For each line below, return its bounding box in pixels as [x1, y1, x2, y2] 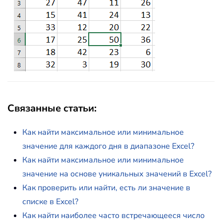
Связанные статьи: [7, 102, 97, 115]
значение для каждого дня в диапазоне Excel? [22, 141, 194, 152]
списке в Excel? [22, 196, 78, 208]
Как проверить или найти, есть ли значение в [22, 182, 190, 194]
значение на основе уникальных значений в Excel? [22, 168, 212, 180]
